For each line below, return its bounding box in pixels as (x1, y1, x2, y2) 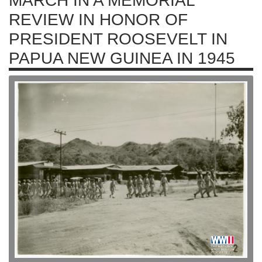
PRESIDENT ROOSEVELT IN (9, 30, 227, 49)
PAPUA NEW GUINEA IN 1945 (9, 49, 235, 68)
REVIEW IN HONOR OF (9, 11, 188, 29)
